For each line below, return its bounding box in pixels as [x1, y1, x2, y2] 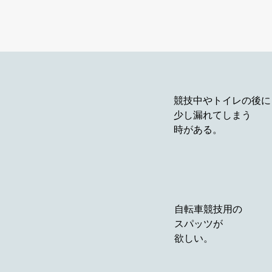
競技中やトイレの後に [174, 95, 271, 107]
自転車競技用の [174, 204, 242, 216]
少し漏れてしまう [174, 110, 251, 122]
